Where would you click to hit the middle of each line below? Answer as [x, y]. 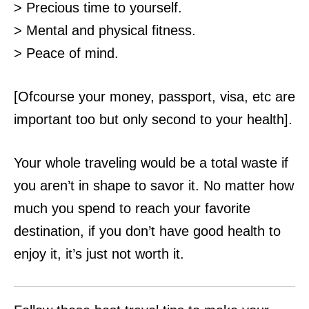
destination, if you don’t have [103, 231]
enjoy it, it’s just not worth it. [99, 254]
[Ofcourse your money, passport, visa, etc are [154, 97]
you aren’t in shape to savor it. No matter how [154, 186]
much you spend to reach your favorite [132, 208]
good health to [237, 231]
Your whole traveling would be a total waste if [151, 163]
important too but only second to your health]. [153, 119]
